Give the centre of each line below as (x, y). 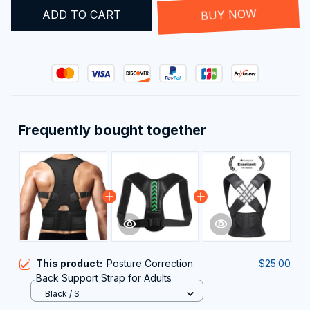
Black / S (62, 293)
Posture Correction (150, 264)
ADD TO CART (82, 14)
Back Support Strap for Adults (104, 278)
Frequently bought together (112, 130)
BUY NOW (228, 14)
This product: (71, 264)
